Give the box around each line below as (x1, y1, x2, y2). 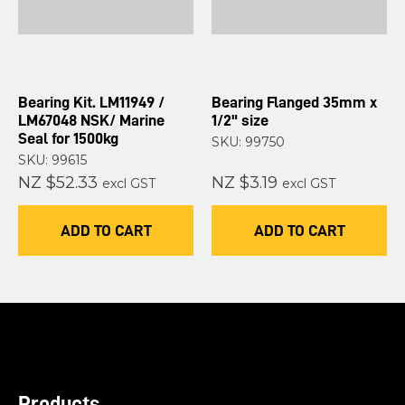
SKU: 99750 (212, 134, 285, 151)
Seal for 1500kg (18, 130, 118, 147)
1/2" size (212, 112, 268, 129)
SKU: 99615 (18, 152, 87, 169)
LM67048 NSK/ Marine (18, 112, 165, 129)
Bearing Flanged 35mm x (212, 94, 377, 111)
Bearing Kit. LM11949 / (18, 94, 165, 111)
